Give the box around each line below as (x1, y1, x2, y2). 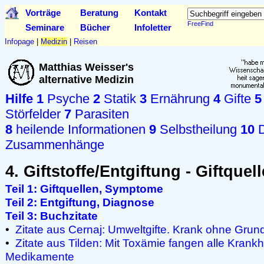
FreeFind (187, 20, 213, 27)
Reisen (74, 37, 97, 46)
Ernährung (147, 91, 210, 106)
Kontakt (134, 8, 167, 18)
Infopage (5, 37, 34, 46)
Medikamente (5, 250, 74, 263)
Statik (100, 91, 136, 106)
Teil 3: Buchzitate (5, 209, 98, 222)
